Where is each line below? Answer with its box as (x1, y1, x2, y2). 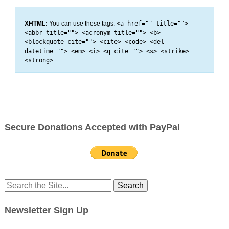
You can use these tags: (47, 19, 117, 27)
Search (4, 180, 30, 189)
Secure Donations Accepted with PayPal (4, 122, 180, 133)
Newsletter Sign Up (4, 205, 88, 216)
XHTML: (24, 19, 48, 27)
